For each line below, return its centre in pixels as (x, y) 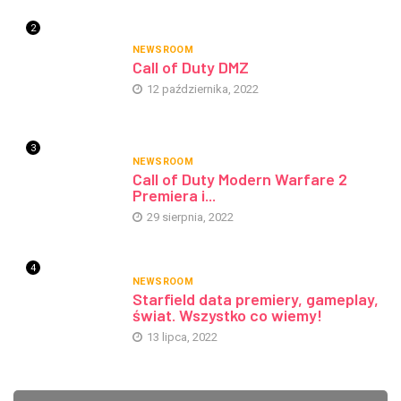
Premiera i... (174, 195)
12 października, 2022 (201, 89)
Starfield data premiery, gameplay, (255, 299)
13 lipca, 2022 (180, 337)
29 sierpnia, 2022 (188, 217)
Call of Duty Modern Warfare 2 (239, 179)
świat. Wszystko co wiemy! (227, 315)
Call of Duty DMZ (190, 67)
